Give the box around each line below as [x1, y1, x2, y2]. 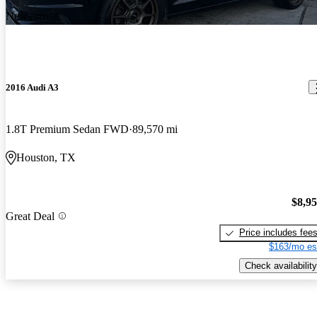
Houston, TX [16, 151, 76, 163]
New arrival [6, 10, 59, 23]
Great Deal [6, 209, 54, 222]
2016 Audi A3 [6, 81, 59, 93]
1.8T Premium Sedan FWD [6, 122, 129, 135]
